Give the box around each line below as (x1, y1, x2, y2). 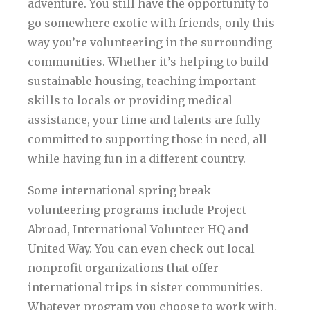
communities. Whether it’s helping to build (28, 55, 268, 69)
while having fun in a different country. (28, 152, 246, 165)
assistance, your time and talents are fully (28, 113, 261, 127)
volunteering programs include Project (28, 203, 246, 217)
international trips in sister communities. (28, 280, 263, 294)
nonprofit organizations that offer (28, 261, 219, 275)
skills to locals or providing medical (28, 93, 232, 107)
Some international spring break (28, 183, 211, 197)
